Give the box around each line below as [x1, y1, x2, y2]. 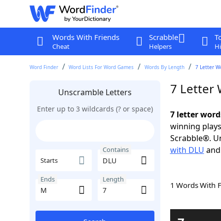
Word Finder [29, 64, 58, 71]
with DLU [170, 145, 204, 155]
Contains [103, 145, 129, 154]
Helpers [148, 42, 172, 51]
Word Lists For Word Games [69, 64, 134, 71]
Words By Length [145, 64, 185, 71]
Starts [40, 156, 58, 165]
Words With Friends [52, 32, 119, 42]
